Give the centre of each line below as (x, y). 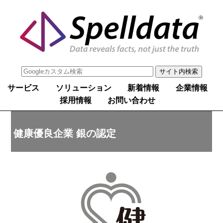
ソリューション (83, 88)
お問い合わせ (132, 101)
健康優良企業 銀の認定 (65, 133)
